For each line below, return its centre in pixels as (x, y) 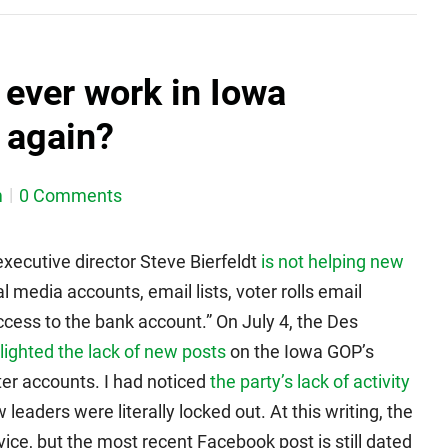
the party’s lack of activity (310, 381)
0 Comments (70, 195)
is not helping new (332, 261)
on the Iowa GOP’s (300, 351)
